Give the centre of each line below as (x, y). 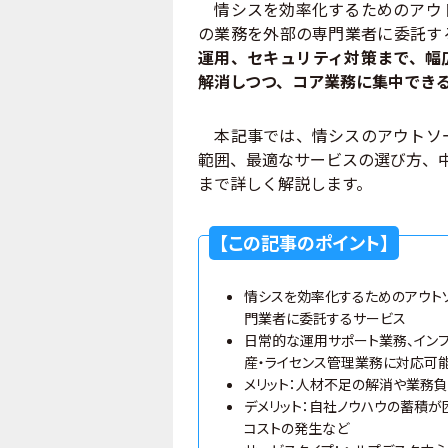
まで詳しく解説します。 (285, 182)
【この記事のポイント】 (304, 241)
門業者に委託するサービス (325, 317)
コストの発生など (296, 427)
